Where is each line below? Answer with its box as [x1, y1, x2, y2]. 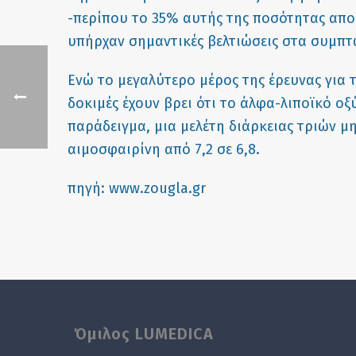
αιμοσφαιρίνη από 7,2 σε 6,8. [67, 140, 260, 158]
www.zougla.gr [108, 179, 206, 197]
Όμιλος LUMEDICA [73, 323, 214, 343]
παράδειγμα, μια [67, 117, 180, 135]
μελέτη [180, 117, 225, 135]
